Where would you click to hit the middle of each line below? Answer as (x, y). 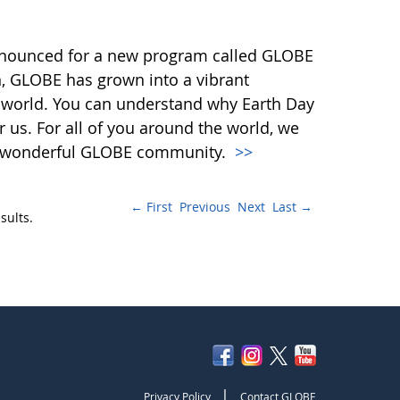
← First (151, 207)
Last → (292, 207)
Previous (204, 207)
